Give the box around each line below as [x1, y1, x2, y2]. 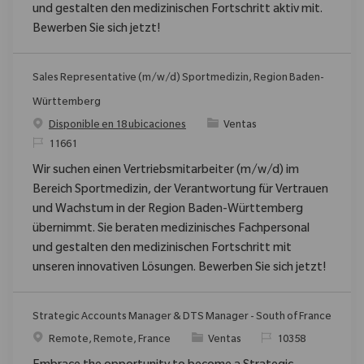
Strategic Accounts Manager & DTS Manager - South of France [32, 311, 331, 323]
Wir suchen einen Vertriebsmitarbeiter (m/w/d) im [32, 164, 299, 178]
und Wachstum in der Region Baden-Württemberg [32, 203, 303, 217]
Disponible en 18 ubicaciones [49, 119, 186, 132]
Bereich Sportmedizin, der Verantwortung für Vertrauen [32, 184, 328, 197]
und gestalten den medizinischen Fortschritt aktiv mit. [32, 3, 323, 17]
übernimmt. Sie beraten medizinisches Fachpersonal [32, 223, 310, 236]
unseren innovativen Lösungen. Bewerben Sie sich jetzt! [32, 262, 326, 275]
